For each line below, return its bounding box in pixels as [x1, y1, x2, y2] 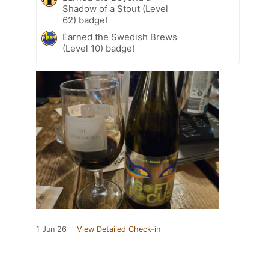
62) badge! [62, 14, 107, 26]
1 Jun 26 [36, 224, 67, 234]
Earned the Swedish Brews [62, 31, 177, 43]
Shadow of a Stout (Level [62, 2, 168, 14]
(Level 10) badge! [62, 42, 134, 54]
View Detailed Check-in [77, 224, 160, 234]
